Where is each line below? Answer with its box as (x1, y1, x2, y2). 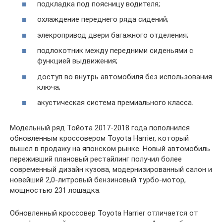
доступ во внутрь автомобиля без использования (37, 72, 212, 81)
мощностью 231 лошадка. (10, 185, 101, 195)
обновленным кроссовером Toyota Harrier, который (10, 133, 189, 143)
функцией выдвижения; (37, 56, 117, 66)
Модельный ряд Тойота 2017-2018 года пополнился (10, 123, 190, 132)
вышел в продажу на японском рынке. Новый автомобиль (10, 144, 210, 153)
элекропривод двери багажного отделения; (37, 30, 188, 40)
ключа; (37, 82, 60, 92)
